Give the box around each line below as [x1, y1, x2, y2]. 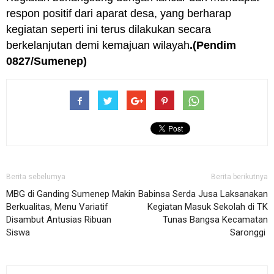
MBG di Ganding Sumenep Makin [6, 188, 135, 200]
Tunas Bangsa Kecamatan [163, 214, 268, 226]
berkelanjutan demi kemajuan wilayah [6, 39, 190, 52]
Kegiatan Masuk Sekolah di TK [147, 201, 268, 213]
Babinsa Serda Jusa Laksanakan [138, 188, 268, 200]
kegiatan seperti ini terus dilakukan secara [6, 23, 211, 36]
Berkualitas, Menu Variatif [6, 201, 108, 213]
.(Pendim [190, 39, 236, 52]
